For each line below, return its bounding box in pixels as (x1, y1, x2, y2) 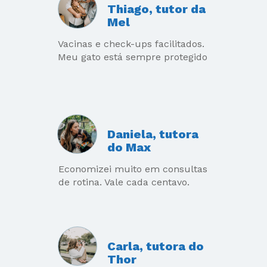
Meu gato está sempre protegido (58, 51, 208, 63)
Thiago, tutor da (107, 2, 206, 17)
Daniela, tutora (107, 127, 198, 142)
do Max (107, 140, 151, 155)
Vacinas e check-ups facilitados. (58, 38, 205, 49)
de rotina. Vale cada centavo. (58, 176, 190, 188)
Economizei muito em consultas (58, 163, 207, 175)
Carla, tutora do (107, 238, 204, 253)
